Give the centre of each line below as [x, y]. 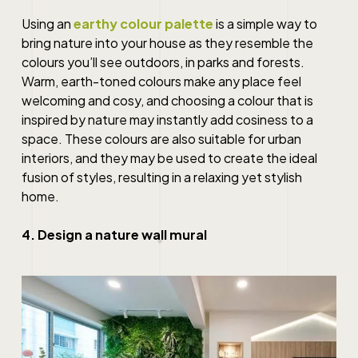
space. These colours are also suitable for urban [161, 139]
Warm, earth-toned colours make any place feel [161, 81]
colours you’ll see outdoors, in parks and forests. [163, 62]
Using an [47, 24]
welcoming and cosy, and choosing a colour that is [167, 100]
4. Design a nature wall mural [114, 235]
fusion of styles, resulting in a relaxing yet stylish [161, 177]
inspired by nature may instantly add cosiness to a [167, 119]
